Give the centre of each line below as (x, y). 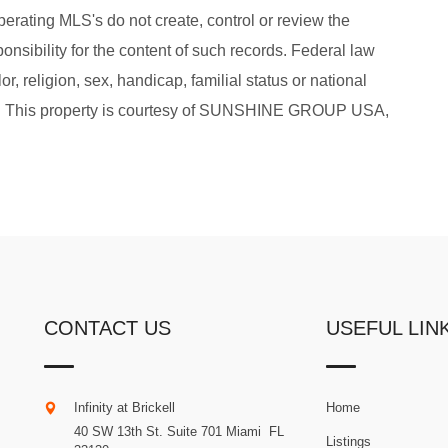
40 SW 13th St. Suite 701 (147, 431)
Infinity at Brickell (124, 407)
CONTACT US (107, 327)
